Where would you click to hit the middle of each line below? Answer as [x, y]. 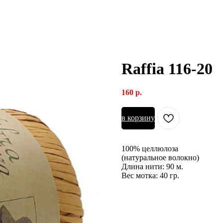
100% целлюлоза [150, 148]
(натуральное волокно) [160, 157]
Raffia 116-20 [167, 69]
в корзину [138, 117]
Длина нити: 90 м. [152, 166]
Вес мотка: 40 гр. [150, 175]
